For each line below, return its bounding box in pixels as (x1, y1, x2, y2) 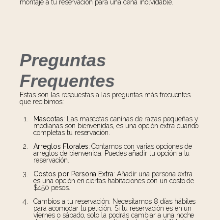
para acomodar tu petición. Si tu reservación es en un (33, 204, 192, 212)
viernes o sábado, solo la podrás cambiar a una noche (33, 211, 194, 219)
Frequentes (20, 71, 115, 91)
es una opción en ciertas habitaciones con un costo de (33, 177, 194, 185)
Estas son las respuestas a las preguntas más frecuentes (20, 91, 191, 99)
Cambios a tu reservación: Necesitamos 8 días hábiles (33, 197, 196, 205)
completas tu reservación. (33, 129, 110, 137)
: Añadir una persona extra (113, 170, 192, 178)
